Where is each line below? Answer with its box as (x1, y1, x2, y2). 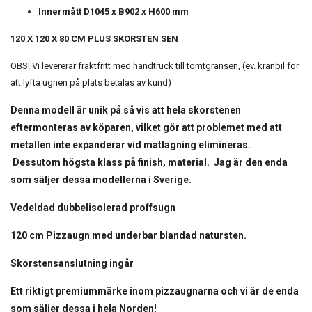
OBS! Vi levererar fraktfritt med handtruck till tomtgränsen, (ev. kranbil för (10, 60, 299, 71)
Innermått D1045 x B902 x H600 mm (38, 6, 189, 17)
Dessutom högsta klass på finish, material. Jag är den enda (10, 156, 288, 168)
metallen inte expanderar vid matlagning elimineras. (10, 139, 251, 150)
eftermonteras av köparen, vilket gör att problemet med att (10, 121, 282, 133)
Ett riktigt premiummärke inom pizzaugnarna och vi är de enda (10, 285, 299, 297)
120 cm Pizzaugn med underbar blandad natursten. (10, 229, 247, 241)
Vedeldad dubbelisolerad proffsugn (10, 201, 175, 213)
